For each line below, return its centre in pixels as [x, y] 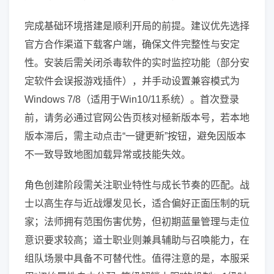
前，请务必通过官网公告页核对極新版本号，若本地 [137, 118]
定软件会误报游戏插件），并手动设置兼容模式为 [132, 81]
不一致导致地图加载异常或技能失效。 [108, 154]
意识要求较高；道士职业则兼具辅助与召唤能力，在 [137, 240]
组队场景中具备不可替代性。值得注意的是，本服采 [137, 258]
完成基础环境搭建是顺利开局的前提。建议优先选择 [137, 26]
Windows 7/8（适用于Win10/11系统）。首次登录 [132, 99]
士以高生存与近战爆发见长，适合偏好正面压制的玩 [137, 203]
